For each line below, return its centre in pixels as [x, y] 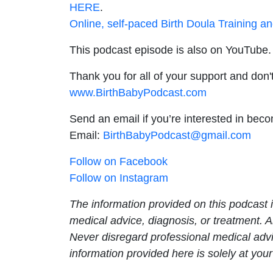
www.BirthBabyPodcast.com [138, 92]
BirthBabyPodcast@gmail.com [177, 135]
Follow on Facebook [119, 161]
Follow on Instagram [119, 178]
